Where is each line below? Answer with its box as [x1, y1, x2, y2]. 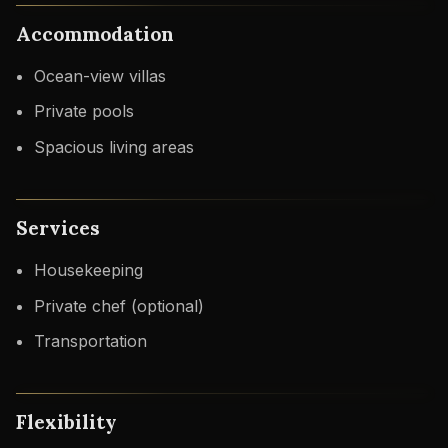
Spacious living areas [33, 137, 194, 158]
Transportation [33, 331, 147, 352]
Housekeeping [33, 259, 143, 280]
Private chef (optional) [33, 295, 204, 316]
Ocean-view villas [33, 65, 166, 86]
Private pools [33, 101, 134, 122]
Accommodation [16, 20, 174, 46]
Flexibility [16, 409, 116, 435]
